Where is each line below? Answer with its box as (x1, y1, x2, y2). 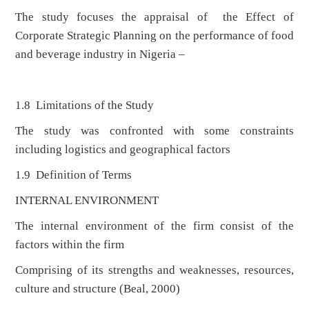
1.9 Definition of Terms (15, 168, 132, 182)
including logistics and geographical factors (15, 143, 231, 157)
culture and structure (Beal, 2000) (15, 282, 181, 296)
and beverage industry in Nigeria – (15, 48, 186, 61)
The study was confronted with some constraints (15, 124, 294, 138)
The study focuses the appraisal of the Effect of (15, 10, 294, 24)
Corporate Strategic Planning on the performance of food (15, 29, 294, 43)
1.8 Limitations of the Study (15, 99, 154, 112)
